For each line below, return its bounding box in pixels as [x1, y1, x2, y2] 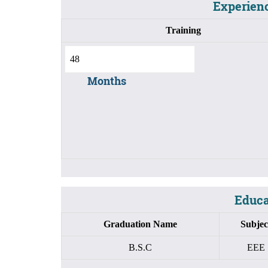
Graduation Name [103, 218, 177, 229]
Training [165, 25, 201, 35]
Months [87, 73, 126, 89]
